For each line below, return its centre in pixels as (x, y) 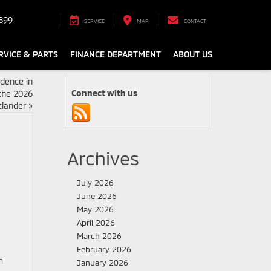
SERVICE (94, 21)
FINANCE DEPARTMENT (116, 54)
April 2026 (96, 223)
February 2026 (104, 249)
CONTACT (195, 21)
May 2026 (95, 209)
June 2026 (97, 196)
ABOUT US (193, 54)
